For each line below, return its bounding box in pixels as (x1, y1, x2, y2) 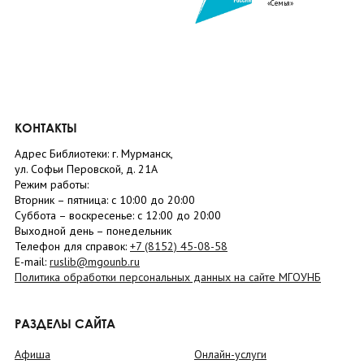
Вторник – (15, 192, 67, 207)
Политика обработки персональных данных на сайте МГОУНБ (15, 269, 321, 284)
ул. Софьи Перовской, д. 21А (15, 161, 158, 176)
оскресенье (75, 207, 132, 223)
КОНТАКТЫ (15, 119, 77, 135)
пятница (67, 192, 106, 207)
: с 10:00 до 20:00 (106, 192, 195, 207)
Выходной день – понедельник (15, 223, 171, 238)
